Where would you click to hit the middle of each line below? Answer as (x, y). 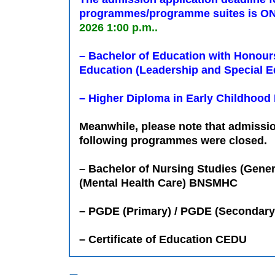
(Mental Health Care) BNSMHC (158, 183)
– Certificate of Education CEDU (163, 240)
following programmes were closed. (173, 141)
